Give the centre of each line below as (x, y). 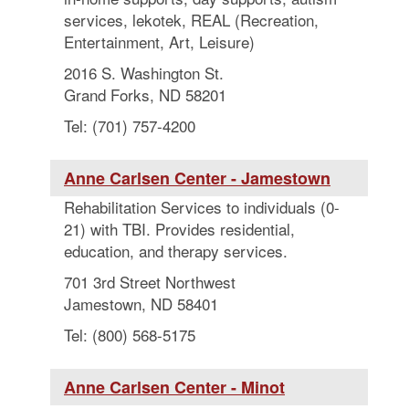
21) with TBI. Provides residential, (179, 229)
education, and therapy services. (176, 251)
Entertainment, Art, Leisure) (159, 42)
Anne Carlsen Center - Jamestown (197, 178)
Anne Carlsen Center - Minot (174, 387)
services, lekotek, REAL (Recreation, (191, 20)
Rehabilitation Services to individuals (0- (202, 207)
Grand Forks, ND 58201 (145, 94)
